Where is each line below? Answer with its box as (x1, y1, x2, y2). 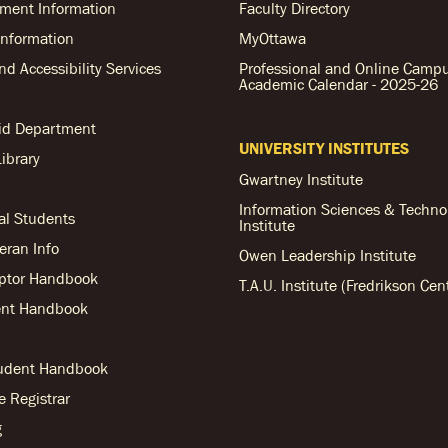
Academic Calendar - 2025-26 (239, 75, 438, 93)
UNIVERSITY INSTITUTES (239, 139, 409, 157)
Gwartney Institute (239, 170, 363, 188)
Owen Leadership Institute (239, 246, 416, 264)
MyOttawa (239, 29, 306, 47)
